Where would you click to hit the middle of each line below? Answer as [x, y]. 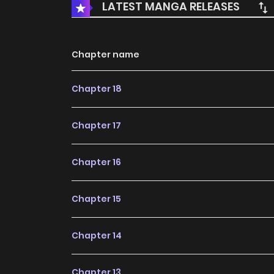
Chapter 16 [96, 162]
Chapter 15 [96, 199]
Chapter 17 [96, 126]
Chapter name [106, 55]
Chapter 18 [97, 89]
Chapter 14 [97, 236]
